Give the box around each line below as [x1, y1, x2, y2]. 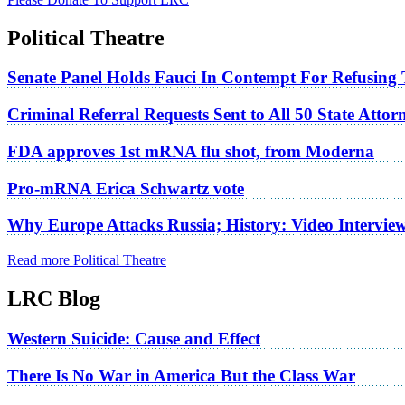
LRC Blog [7, 286, 100, 310]
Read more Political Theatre [7, 252, 166, 268]
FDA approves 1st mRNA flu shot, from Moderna [7, 141, 374, 161]
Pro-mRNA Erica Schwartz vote [7, 178, 244, 198]
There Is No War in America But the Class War [7, 365, 355, 385]
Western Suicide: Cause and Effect [7, 328, 260, 348]
